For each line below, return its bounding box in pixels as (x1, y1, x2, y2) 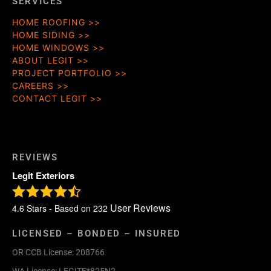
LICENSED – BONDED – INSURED (12, 227, 181, 239)
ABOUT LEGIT (12, 55, 74, 65)
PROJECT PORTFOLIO (12, 68, 112, 78)
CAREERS (12, 80, 54, 91)
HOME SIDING (12, 30, 75, 40)
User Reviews (108, 200, 171, 215)
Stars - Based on (24, 201, 93, 214)
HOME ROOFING (12, 17, 85, 27)
